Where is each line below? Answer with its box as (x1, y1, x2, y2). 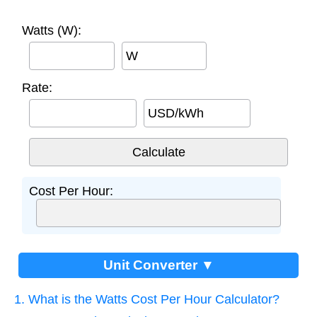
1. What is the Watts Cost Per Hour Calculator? (14, 292, 279, 307)
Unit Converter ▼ (103, 258, 214, 273)
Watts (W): (22, 23, 81, 38)
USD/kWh (147, 106, 204, 121)
